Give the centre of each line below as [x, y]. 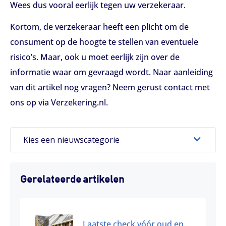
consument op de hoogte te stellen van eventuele [104, 42]
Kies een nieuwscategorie [71, 139]
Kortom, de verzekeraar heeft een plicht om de [99, 27]
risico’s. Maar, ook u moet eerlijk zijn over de [95, 57]
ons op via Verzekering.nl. [59, 103]
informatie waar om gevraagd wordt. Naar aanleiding [111, 72]
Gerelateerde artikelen [72, 179]
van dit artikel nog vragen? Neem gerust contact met [110, 88]
